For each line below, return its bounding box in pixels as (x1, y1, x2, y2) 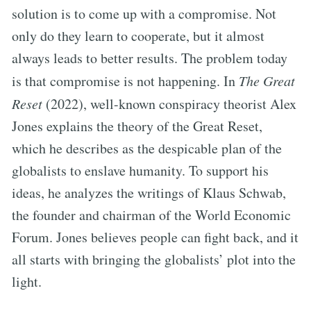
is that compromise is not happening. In (12, 71, 239, 90)
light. (12, 271, 42, 291)
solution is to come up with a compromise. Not (12, 3, 276, 23)
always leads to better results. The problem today (12, 48, 287, 67)
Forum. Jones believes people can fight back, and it (12, 227, 299, 246)
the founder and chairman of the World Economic (12, 205, 291, 224)
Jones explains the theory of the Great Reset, (12, 116, 262, 135)
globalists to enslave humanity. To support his (12, 160, 269, 180)
